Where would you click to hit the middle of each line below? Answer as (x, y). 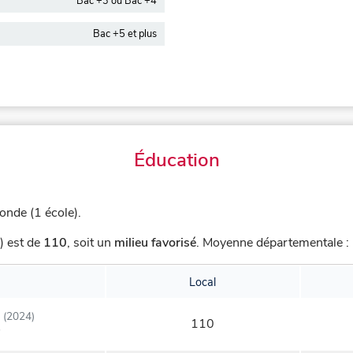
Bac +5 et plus (125, 34)
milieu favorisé (155, 243)
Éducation (176, 160)
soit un (94, 243)
